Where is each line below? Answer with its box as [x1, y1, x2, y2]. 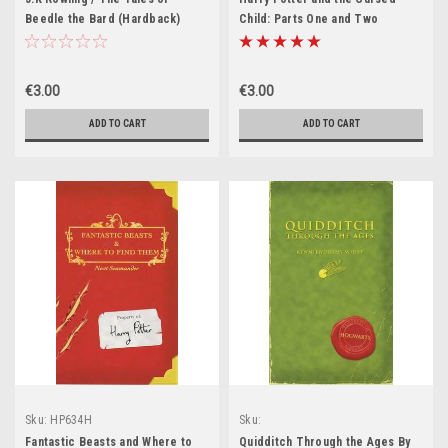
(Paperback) [239, 32, 308, 46]
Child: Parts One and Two [239, 12, 378, 26]
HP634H [50, 413, 92, 427]
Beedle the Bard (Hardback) [25, 12, 181, 26]
